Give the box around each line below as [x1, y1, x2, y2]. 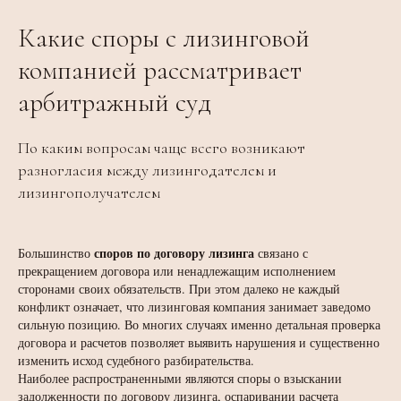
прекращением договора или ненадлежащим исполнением [18, 262, 336, 279]
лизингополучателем [18, 183, 160, 202]
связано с [254, 244, 308, 261]
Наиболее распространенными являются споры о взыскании [18, 370, 342, 387]
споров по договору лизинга [94, 243, 254, 262]
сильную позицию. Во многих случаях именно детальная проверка [18, 316, 380, 333]
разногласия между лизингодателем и [18, 160, 277, 180]
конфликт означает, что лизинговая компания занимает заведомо [18, 298, 371, 315]
